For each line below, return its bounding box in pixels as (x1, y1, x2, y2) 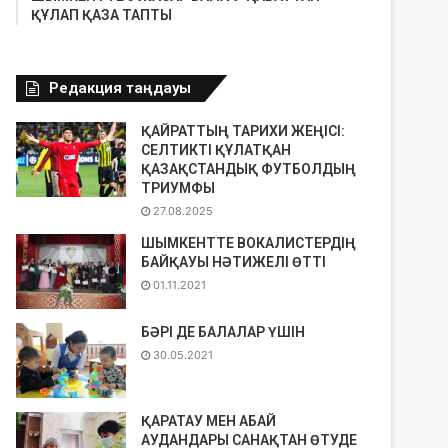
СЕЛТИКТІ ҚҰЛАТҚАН (141, 142, 292, 158)
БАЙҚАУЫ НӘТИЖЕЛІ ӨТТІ (141, 254, 327, 270)
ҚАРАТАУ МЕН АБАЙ (141, 413, 277, 429)
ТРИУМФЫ (141, 180, 216, 196)
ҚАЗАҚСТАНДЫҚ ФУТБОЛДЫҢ (141, 161, 357, 177)
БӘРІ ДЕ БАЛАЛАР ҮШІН (141, 324, 306, 340)
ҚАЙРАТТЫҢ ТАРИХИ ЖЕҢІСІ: (141, 123, 346, 139)
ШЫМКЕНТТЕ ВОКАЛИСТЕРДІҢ (141, 235, 357, 251)
